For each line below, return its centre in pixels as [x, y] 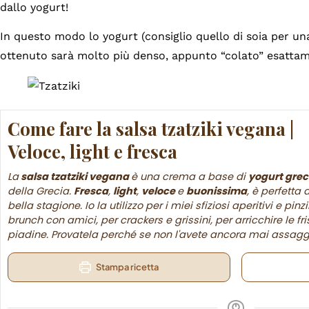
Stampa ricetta [126, 267]
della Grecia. [41, 191]
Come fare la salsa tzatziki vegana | [151, 129]
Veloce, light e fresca [92, 152]
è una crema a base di [190, 177]
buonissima [217, 191]
